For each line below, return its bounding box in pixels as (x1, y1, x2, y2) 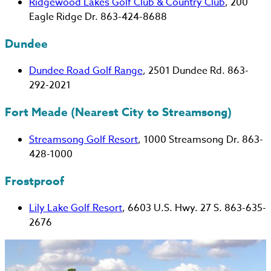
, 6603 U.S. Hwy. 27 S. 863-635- (122, 201, 266, 216)
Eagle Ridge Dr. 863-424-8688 (29, 9, 167, 24)
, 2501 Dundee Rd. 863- (143, 64, 249, 79)
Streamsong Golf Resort (29, 132, 138, 147)
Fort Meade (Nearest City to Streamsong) (5, 104, 232, 122)
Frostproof (5, 172, 64, 190)
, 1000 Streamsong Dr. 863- (138, 132, 263, 147)
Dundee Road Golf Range (29, 64, 143, 79)
